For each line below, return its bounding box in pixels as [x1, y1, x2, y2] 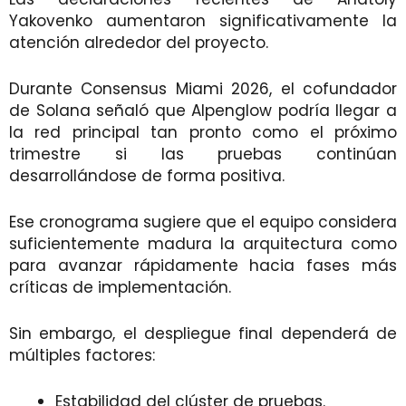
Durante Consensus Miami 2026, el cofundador [9, 77, 397, 100]
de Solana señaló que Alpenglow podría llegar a [9, 99, 397, 121]
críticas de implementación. [9, 275, 231, 298]
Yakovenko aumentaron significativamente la [9, 9, 397, 32]
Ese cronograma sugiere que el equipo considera [9, 210, 397, 233]
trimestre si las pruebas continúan [9, 142, 397, 165]
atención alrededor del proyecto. [9, 31, 268, 53]
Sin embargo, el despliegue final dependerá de [9, 322, 397, 344]
